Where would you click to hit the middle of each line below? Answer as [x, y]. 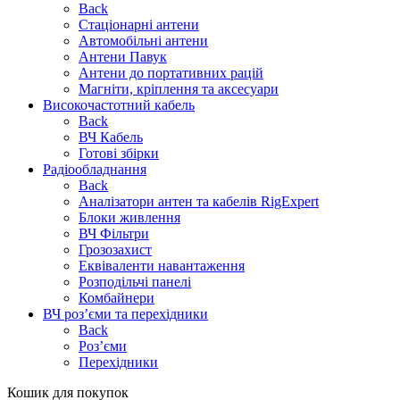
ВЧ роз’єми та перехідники [125, 313]
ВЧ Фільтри [114, 233]
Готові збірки [119, 153]
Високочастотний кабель [119, 104]
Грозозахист [115, 249]
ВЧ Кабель [111, 137]
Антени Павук [123, 56]
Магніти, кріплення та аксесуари [179, 88]
